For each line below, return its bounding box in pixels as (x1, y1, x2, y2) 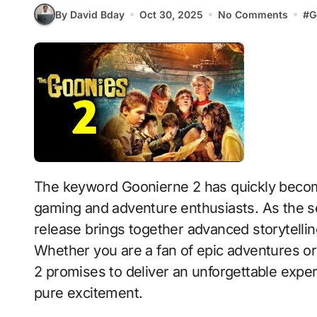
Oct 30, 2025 (139, 8, 203, 21)
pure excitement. (34, 284, 143, 301)
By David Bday (55, 8, 125, 21)
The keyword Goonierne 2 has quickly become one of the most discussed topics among (34, 178, 43, 195)
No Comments (218, 8, 288, 21)
